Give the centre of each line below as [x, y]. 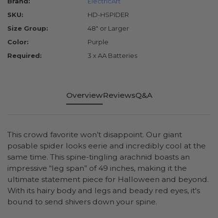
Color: [18, 42]
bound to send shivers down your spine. [82, 202]
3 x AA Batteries [112, 56]
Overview [84, 95]
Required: [25, 56]
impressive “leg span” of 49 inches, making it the [97, 168]
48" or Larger [108, 28]
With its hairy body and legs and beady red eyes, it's [104, 191]
